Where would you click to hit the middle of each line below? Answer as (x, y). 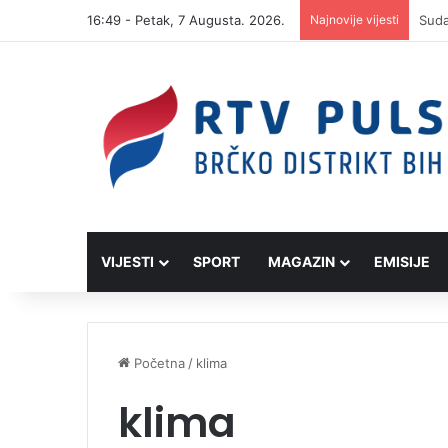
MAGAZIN (301, 262)
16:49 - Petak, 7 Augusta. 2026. (186, 20)
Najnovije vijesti (354, 19)
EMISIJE (402, 262)
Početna (157, 363)
